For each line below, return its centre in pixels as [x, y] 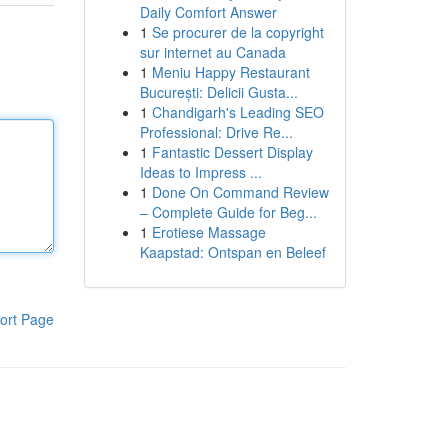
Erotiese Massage [208, 232]
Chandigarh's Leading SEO [237, 112]
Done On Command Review [240, 192]
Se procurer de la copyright [237, 32]
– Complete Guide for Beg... [228, 212]
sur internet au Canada [212, 52]
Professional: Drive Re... [216, 132]
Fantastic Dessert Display [232, 152]
